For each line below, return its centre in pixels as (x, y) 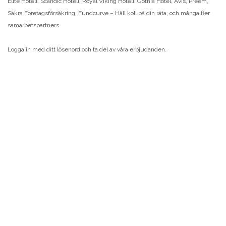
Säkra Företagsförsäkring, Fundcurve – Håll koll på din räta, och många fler (109, 13)
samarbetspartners (33, 25)
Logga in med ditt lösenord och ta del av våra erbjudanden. (87, 49)
